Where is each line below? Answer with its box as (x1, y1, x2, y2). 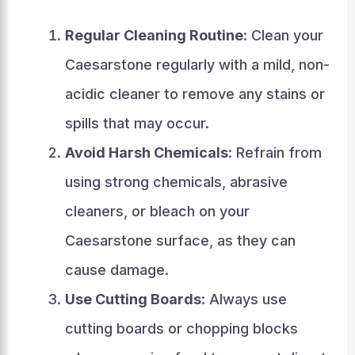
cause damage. (64, 261, 169, 278)
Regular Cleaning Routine (64, 26, 243, 44)
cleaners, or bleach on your (64, 202, 250, 219)
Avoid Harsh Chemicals (64, 143, 228, 161)
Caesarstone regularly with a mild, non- (64, 55, 330, 73)
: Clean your (242, 26, 323, 44)
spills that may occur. (64, 114, 209, 132)
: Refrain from (227, 143, 322, 161)
